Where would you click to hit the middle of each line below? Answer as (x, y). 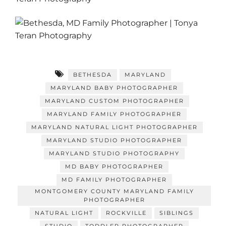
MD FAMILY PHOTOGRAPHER (114, 179)
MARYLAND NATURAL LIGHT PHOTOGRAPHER (114, 127)
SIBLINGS (177, 213)
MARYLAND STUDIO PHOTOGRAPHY (114, 153)
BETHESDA (93, 74)
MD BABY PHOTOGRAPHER (114, 166)
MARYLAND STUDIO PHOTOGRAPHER (114, 140)
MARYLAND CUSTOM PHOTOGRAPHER (114, 101)
